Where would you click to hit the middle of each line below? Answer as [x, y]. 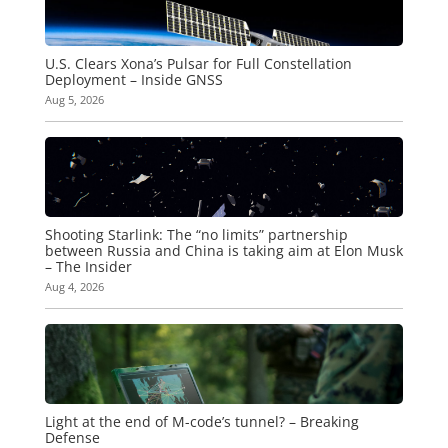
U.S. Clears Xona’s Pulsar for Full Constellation [198, 63]
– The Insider [88, 266]
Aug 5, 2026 [74, 99]
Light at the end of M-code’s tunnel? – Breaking [201, 421]
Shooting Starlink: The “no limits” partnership [196, 234]
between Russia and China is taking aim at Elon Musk [223, 250]
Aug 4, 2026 [74, 286]
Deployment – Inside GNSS [133, 79]
